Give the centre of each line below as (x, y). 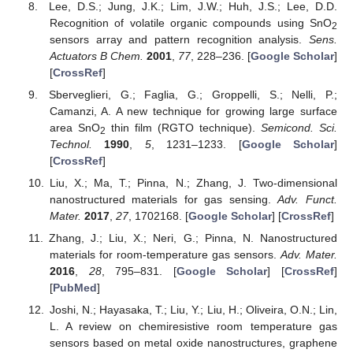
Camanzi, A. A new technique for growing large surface (193, 111)
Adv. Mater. (309, 255)
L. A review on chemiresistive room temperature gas (193, 327)
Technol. (71, 145)
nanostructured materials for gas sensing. (163, 200)
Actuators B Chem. (96, 56)
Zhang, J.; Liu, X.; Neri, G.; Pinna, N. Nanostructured (193, 238)
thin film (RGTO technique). (183, 128)
